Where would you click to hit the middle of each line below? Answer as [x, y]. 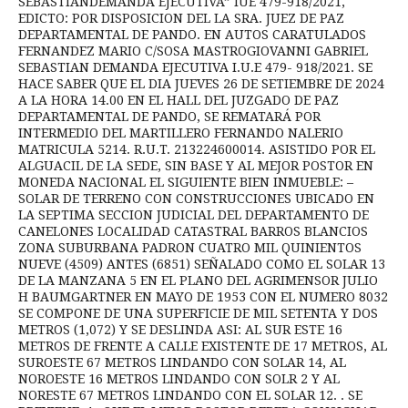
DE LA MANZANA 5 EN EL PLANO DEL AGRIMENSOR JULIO [198, 280]
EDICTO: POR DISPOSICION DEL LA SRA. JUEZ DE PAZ [181, 18]
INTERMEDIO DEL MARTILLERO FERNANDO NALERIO [181, 133]
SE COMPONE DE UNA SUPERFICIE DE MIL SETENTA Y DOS [198, 313]
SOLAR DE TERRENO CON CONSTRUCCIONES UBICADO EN [196, 198]
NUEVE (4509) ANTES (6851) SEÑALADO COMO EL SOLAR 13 [202, 264]
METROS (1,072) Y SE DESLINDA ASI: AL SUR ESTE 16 [180, 329]
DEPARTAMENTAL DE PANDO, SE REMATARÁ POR [169, 116]
